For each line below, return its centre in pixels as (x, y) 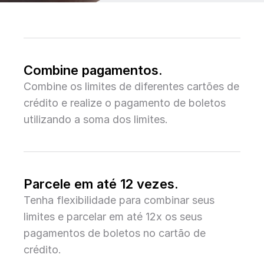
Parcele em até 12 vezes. (101, 184)
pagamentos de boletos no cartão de (115, 233)
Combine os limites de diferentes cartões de (131, 86)
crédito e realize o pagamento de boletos (125, 103)
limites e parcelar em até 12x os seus (113, 217)
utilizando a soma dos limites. (96, 119)
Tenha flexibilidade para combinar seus (119, 200)
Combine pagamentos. (93, 70)
